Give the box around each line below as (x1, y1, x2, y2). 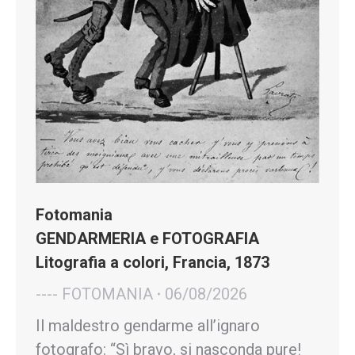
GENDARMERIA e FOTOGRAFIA (36, 229, 259, 249)
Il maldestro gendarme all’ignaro (36, 316, 260, 336)
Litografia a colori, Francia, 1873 (36, 253, 269, 273)
